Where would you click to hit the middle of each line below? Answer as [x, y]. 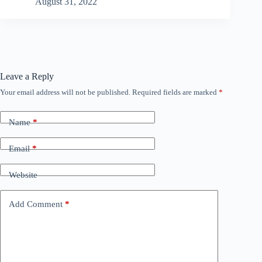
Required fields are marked [175, 92]
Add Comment [36, 204]
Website [23, 175]
